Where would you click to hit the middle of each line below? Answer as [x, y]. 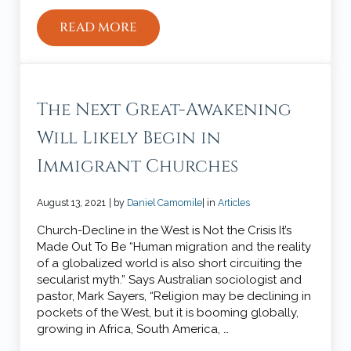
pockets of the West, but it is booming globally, [168, 312]
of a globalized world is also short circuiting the [170, 263]
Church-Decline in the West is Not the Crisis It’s [165, 230]
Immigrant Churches [138, 166]
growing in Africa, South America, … [133, 329]
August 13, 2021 [72, 202]
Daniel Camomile [165, 202]
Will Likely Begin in [129, 138]
